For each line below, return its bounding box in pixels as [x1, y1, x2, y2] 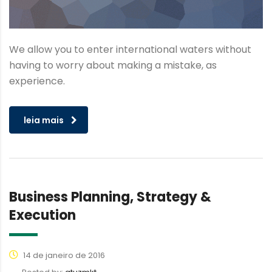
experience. [9, 73, 65, 88]
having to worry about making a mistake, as [9, 58, 217, 72]
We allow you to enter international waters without [9, 42, 251, 56]
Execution [9, 205, 76, 225]
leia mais [24, 114, 64, 126]
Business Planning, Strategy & [9, 187, 211, 206]
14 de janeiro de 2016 [21, 249, 105, 261]
